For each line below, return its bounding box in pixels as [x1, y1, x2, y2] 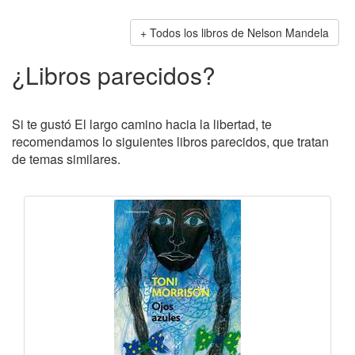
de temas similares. [12, 149, 120, 168]
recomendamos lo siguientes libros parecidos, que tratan [12, 132, 329, 151]
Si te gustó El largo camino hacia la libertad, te [12, 114, 272, 133]
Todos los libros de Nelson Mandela [150, 24, 329, 40]
